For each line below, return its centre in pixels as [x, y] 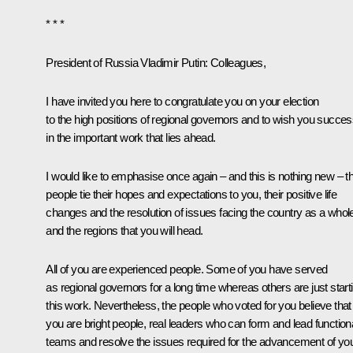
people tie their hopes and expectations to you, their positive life [191, 194]
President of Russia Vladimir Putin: [128, 62]
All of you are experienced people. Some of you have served [187, 269]
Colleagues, [238, 62]
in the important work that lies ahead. [131, 137]
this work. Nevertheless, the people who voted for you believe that [199, 305]
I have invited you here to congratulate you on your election [182, 101]
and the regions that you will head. [124, 230]
